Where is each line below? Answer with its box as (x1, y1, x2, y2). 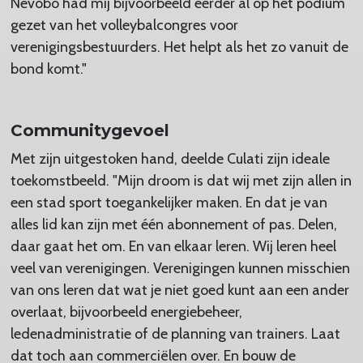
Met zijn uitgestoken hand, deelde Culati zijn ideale (10, 149, 330, 168)
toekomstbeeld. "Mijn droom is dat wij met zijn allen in (10, 171, 352, 190)
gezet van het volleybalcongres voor (10, 15, 238, 34)
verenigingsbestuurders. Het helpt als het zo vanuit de (10, 37, 348, 56)
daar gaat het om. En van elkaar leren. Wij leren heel (10, 237, 336, 255)
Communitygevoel (10, 120, 169, 140)
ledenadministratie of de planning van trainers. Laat (10, 324, 340, 343)
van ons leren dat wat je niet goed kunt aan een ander (10, 280, 349, 299)
